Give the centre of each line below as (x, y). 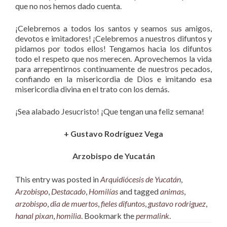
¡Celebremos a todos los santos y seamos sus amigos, (113, 28)
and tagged (139, 192)
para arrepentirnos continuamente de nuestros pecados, (113, 69)
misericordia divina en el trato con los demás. (92, 89)
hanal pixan (34, 216)
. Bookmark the (108, 216)
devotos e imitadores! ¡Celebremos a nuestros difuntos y (113, 39)
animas (172, 192)
